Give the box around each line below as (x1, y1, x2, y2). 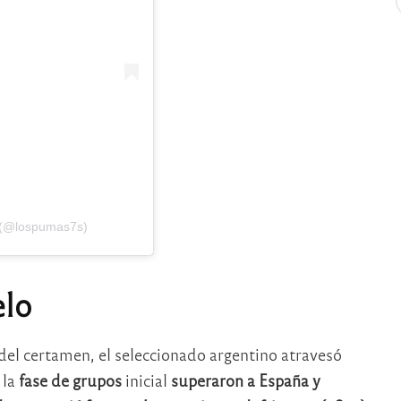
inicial (121, 369, 167, 390)
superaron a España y (166, 369, 320, 390)
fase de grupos (14, 369, 122, 390)
